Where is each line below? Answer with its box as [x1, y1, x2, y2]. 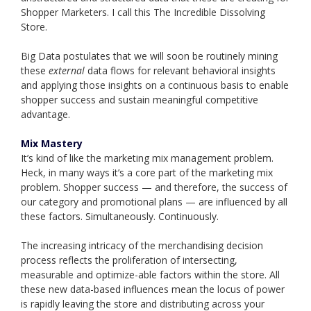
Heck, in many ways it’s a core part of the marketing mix [21, 166, 273, 180]
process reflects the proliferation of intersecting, [21, 253, 237, 267]
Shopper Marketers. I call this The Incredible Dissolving [21, 6, 265, 19]
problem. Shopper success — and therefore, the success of [21, 180, 287, 194]
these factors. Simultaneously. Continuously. [21, 210, 219, 224]
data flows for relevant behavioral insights [87, 64, 276, 78]
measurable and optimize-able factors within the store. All [21, 268, 280, 282]
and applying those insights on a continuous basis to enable [21, 78, 289, 92]
